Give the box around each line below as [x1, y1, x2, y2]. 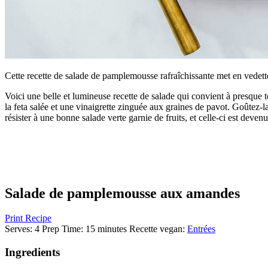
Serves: [5, 224, 35, 234]
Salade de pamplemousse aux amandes [5, 185, 240, 201]
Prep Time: [42, 224, 86, 234]
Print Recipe [5, 213, 51, 224]
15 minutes [86, 224, 127, 234]
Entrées [187, 224, 215, 234]
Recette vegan [129, 224, 182, 234]
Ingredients [5, 246, 60, 259]
